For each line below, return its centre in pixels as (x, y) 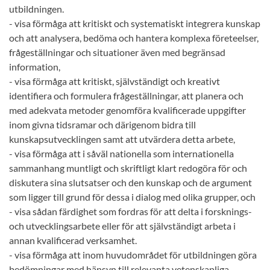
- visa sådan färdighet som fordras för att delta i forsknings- (130, 211)
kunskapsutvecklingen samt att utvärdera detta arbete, (122, 139)
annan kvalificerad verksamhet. (73, 240)
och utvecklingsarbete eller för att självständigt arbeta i (122, 226)
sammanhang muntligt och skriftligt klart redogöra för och (128, 168)
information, (35, 67)
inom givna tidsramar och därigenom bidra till (102, 124)
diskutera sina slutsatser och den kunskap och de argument (130, 182)
